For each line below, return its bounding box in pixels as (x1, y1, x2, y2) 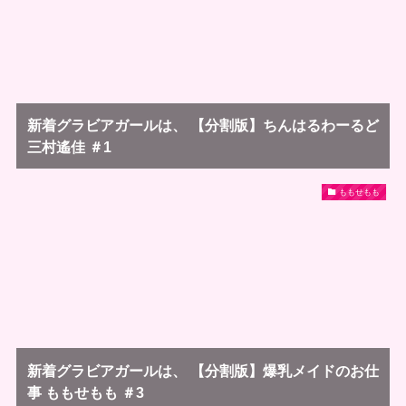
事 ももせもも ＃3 (27, 383, 144, 401)
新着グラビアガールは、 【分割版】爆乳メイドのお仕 (27, 362, 379, 379)
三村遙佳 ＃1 (27, 138, 111, 155)
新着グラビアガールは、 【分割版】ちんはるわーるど (27, 116, 379, 133)
